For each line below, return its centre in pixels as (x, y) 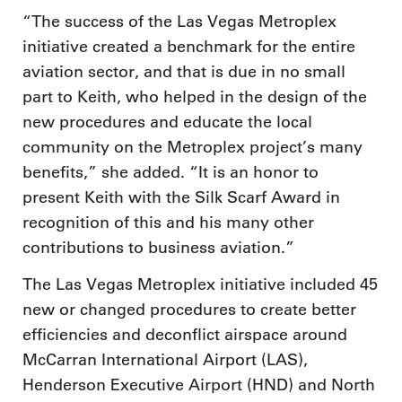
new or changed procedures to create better (189, 310)
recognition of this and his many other (168, 222)
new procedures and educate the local (167, 122)
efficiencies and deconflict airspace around (185, 335)
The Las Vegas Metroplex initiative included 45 (200, 285)
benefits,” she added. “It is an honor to (170, 172)
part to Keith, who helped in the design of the (195, 96)
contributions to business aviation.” (158, 247)
